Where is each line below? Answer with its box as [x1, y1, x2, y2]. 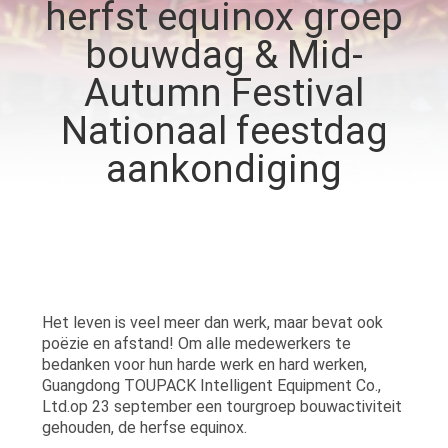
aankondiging [106, 146, 342, 191]
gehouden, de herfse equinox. [41, 417, 247, 437]
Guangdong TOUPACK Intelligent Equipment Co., [41, 375, 381, 395]
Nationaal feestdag [60, 108, 388, 153]
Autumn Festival [84, 70, 364, 115]
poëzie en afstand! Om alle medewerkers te [41, 333, 351, 353]
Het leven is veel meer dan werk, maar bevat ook [41, 312, 383, 332]
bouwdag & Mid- [85, 32, 363, 77]
